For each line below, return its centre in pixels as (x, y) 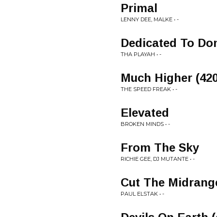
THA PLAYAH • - (141, 54)
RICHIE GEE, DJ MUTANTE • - (158, 159)
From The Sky (160, 147)
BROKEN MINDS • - (145, 124)
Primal (139, 8)
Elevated (145, 113)
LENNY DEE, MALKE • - (150, 19)
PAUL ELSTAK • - (142, 194)
